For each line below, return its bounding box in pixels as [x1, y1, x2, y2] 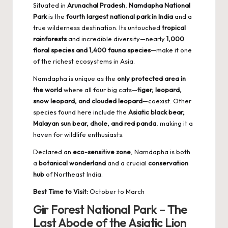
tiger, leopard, [137, 85, 182, 94]
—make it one [151, 46, 192, 54]
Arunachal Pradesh [67, 1, 125, 10]
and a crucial [106, 159, 148, 167]
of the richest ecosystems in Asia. [33, 57, 135, 66]
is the [47, 12, 66, 21]
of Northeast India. [44, 170, 103, 179]
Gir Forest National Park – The [33, 203, 187, 217]
